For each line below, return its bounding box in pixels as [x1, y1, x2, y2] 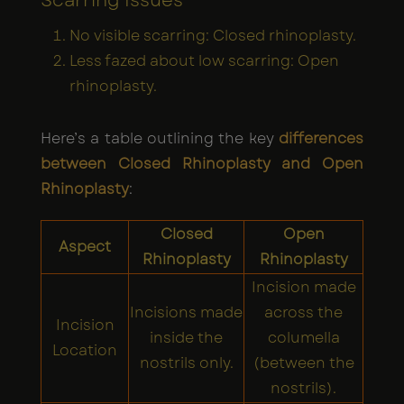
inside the [150, 326, 223, 348]
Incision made [251, 276, 356, 298]
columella [267, 326, 340, 348]
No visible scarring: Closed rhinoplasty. [69, 24, 356, 46]
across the [264, 301, 343, 323]
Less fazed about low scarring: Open [69, 50, 339, 71]
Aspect [59, 235, 111, 257]
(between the [252, 352, 354, 373]
